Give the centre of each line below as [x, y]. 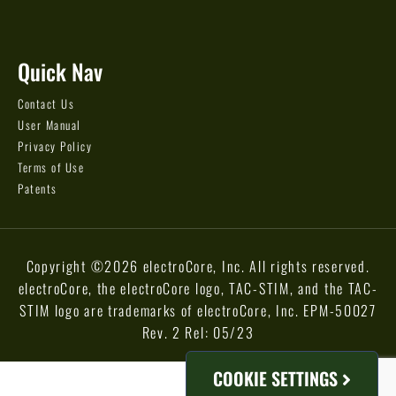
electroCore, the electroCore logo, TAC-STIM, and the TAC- [198, 289]
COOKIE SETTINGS [278, 378]
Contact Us [46, 104]
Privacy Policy [55, 146]
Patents [38, 189]
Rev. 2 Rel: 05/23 [198, 333]
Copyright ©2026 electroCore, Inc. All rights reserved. [198, 267]
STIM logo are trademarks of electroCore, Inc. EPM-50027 [198, 311]
